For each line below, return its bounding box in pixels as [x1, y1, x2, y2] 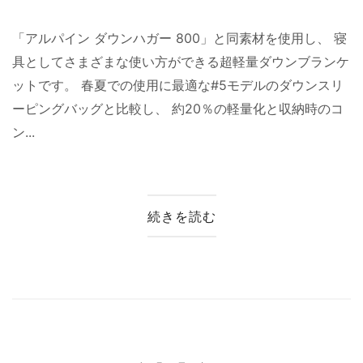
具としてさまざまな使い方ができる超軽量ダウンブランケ [12, 53, 349, 70]
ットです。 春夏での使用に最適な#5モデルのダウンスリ [12, 76, 344, 93]
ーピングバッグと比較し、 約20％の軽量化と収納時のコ [12, 100, 344, 117]
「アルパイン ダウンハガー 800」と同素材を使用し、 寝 [12, 29, 347, 46]
